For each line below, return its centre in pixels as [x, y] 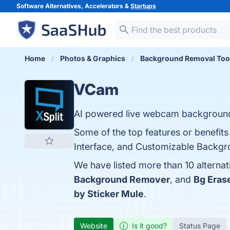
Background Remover [122, 179]
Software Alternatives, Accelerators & [73, 6]
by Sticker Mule [109, 194]
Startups [143, 6]
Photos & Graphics [93, 58]
